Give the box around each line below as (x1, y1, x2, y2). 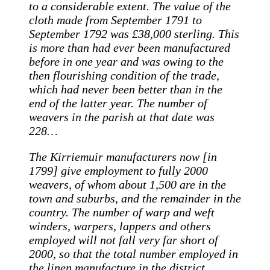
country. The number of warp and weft (29, 205, 215, 219)
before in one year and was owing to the (29, 54, 224, 68)
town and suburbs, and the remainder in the (29, 191, 241, 205)
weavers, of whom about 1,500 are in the (29, 177, 226, 191)
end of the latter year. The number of (29, 96, 207, 110)
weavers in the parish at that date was (29, 110, 215, 124)
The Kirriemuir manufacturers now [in (29, 149, 217, 163)
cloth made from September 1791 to (29, 13, 202, 27)
